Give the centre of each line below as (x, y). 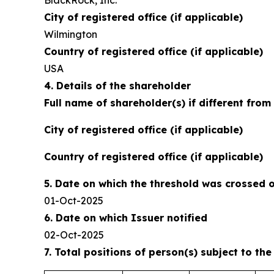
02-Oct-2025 (74, 235)
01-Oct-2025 (74, 201)
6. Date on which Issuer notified (126, 218)
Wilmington (71, 34)
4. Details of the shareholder (117, 86)
